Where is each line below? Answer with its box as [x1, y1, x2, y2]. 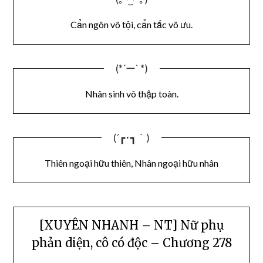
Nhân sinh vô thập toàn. [85, 87, 178, 99]
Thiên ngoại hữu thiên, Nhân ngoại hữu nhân [45, 157, 218, 168]
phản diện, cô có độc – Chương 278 [31, 235, 232, 251]
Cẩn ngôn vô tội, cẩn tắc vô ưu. [70, 18, 193, 30]
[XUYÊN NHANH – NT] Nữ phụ [39, 218, 224, 233]
